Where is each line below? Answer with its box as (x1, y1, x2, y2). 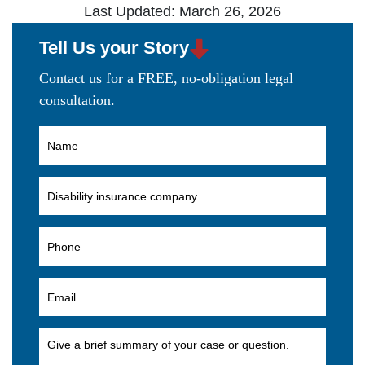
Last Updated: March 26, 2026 (84, 2, 281, 20)
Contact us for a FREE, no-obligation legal (39, 70, 293, 87)
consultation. (39, 92, 115, 109)
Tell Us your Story (39, 37, 189, 58)
